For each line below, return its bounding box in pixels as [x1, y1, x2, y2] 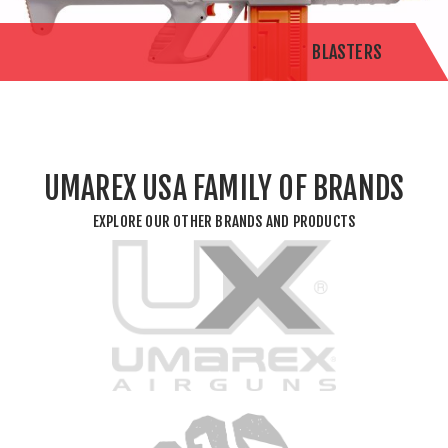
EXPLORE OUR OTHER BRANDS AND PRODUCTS [92, 211, 356, 231]
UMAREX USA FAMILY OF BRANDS [43, 170, 405, 208]
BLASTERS [312, 41, 382, 64]
